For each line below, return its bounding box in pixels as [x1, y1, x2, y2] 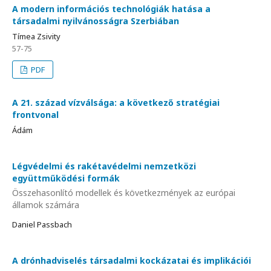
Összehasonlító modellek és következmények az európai [12, 186, 235, 198]
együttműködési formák [12, 172, 120, 184]
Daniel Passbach [12, 218, 72, 230]
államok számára [12, 198, 79, 211]
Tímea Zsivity [12, 31, 60, 42]
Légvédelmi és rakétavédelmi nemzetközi [12, 160, 196, 172]
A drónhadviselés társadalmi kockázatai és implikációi [12, 254, 251, 266]
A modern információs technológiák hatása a [12, 3, 211, 15]
